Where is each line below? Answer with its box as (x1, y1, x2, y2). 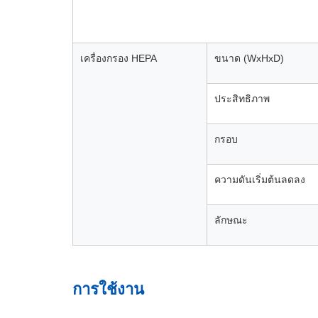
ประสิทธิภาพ (214, 93, 270, 104)
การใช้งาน (72, 280, 144, 298)
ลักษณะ (214, 214, 248, 226)
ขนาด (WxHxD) (214, 53, 284, 64)
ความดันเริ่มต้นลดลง (214, 174, 305, 185)
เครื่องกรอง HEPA (80, 53, 157, 64)
